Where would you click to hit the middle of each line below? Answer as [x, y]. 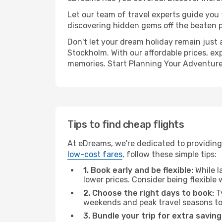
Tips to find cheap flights [126, 124]
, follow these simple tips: [169, 154]
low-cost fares [95, 154]
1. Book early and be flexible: [138, 170]
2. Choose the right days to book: [149, 193]
